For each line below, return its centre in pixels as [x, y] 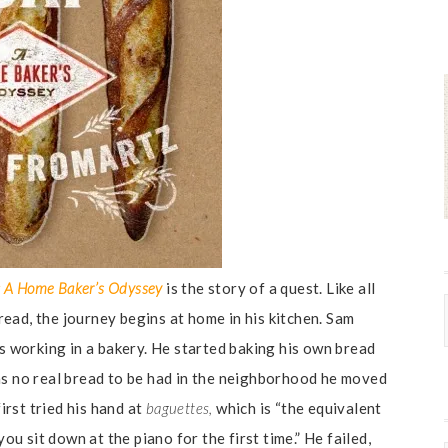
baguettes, [181, 408]
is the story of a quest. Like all [271, 288]
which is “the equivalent [299, 408]
